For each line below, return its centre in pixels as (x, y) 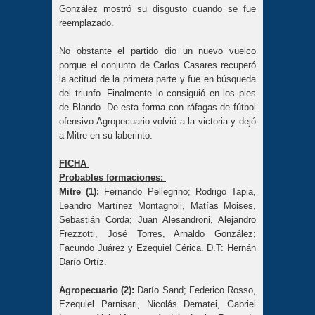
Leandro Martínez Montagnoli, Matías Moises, (157, 205)
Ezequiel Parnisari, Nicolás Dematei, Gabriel (157, 304)
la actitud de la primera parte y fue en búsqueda (157, 79)
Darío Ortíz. (84, 262)
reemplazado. (88, 22)
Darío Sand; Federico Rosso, (195, 290)
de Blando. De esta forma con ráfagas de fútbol (157, 107)
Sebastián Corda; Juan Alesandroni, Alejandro (157, 219)
